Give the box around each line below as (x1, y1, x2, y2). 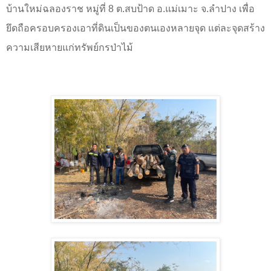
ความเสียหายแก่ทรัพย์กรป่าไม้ (6, 42, 133, 53)
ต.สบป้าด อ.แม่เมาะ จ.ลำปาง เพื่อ (114, 3, 255, 14)
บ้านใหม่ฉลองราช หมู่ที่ (6, 3, 108, 14)
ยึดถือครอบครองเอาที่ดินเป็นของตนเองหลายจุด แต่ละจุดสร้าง (6, 22, 265, 33)
